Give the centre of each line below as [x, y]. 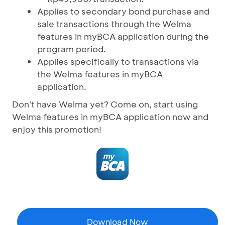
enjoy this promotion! [57, 129]
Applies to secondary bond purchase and [123, 11]
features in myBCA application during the [123, 36]
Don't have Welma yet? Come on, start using [105, 104]
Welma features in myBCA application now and [110, 116]
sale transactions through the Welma [114, 23]
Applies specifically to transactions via [118, 61]
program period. [72, 48]
